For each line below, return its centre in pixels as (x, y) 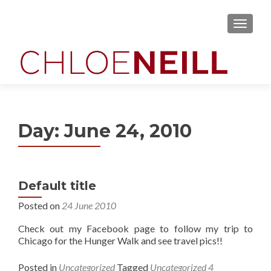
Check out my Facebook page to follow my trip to (135, 228)
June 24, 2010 (128, 131)
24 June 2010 (89, 205)
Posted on (40, 205)
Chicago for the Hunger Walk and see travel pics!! (120, 240)
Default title (57, 186)
